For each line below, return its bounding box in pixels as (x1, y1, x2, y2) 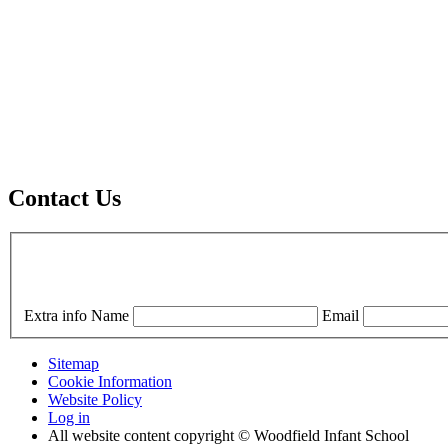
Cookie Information (48, 372, 172, 390)
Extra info (24, 306, 87, 324)
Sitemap (48, 354, 99, 372)
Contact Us (8, 185, 121, 212)
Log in (48, 408, 90, 426)
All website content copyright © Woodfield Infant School (48, 426, 409, 444)
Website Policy (48, 390, 142, 408)
